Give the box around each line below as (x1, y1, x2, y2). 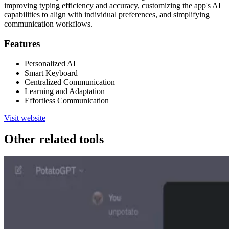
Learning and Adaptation (25, 86, 105, 96)
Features (4, 38, 40, 49)
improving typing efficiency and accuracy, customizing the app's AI (4, 1, 221, 10)
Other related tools (4, 132, 104, 146)
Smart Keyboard (25, 68, 78, 77)
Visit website (4, 113, 45, 122)
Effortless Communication (25, 96, 109, 105)
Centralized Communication (25, 77, 115, 86)
